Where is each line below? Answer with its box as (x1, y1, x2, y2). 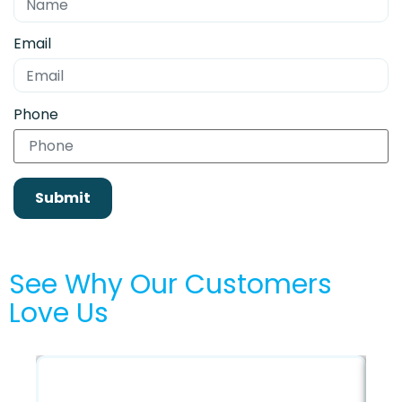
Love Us (9, 294, 109, 333)
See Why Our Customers (9, 266, 332, 304)
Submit (35, 188, 91, 209)
